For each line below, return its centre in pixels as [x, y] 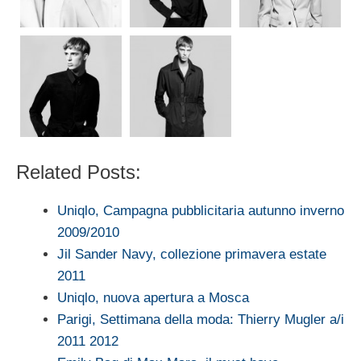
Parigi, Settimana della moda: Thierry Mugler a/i [201, 320]
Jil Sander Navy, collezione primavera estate [192, 255]
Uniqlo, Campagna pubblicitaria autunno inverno [201, 211]
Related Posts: [79, 172]
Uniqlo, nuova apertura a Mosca [153, 298]
